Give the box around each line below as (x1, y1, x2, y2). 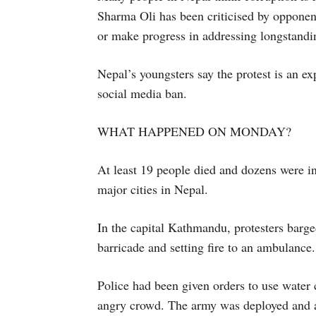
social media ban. (97, 85, 187, 102)
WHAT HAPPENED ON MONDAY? (97, 123, 291, 140)
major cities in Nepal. (97, 181, 208, 197)
